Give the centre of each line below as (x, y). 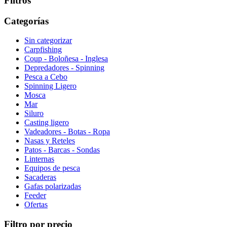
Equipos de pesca (52, 168)
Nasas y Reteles (50, 141)
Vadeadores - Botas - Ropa (67, 132)
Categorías (26, 21)
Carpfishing (43, 50)
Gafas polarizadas (53, 186)
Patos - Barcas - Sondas (62, 150)
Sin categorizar (48, 41)
